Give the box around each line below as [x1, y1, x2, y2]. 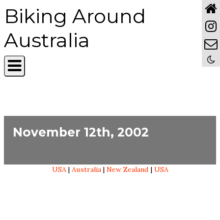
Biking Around [4, 4, 146, 28]
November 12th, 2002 [12, 124, 149, 139]
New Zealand [106, 165, 149, 174]
